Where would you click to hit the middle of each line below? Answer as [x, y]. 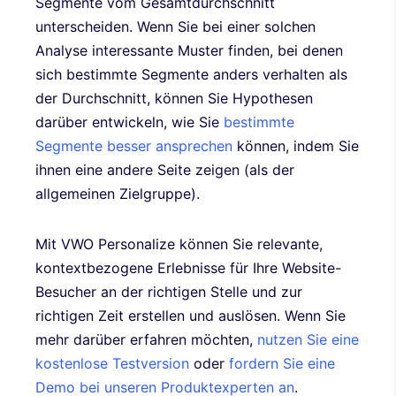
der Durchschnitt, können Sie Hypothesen [174, 98]
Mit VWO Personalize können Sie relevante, [179, 244]
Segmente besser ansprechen [134, 145]
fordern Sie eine [282, 363]
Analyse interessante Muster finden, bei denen [189, 50]
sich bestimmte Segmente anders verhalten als [191, 74]
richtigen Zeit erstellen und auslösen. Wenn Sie [190, 315]
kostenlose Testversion [112, 363]
